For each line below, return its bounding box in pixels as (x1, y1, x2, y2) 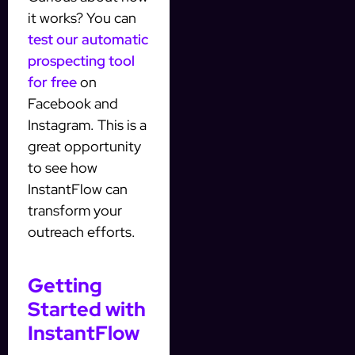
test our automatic (28, 30, 148, 49)
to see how (28, 158, 97, 177)
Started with (28, 296, 146, 323)
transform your (28, 201, 122, 220)
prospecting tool (28, 52, 135, 71)
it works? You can (28, 9, 136, 28)
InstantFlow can (28, 180, 128, 199)
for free (28, 73, 77, 92)
